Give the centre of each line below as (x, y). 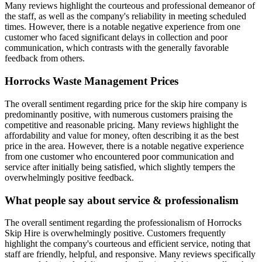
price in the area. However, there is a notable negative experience (124, 146)
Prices (163, 81)
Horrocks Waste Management (76, 81)
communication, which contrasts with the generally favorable (117, 48)
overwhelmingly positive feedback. (69, 177)
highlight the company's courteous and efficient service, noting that (127, 244)
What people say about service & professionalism (122, 200)
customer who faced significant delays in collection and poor (116, 37)
